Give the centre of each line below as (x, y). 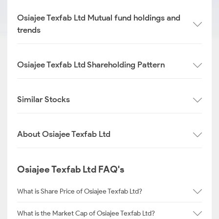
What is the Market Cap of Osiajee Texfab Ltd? (86, 213)
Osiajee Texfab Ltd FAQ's (71, 169)
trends (29, 30)
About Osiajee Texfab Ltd (64, 134)
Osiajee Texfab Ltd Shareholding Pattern (91, 65)
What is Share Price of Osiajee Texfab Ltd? (80, 191)
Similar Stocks (44, 99)
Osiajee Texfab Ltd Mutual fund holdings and (99, 18)
